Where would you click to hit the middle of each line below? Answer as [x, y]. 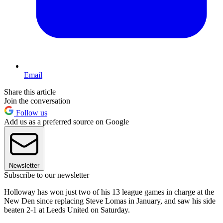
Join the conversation [37, 101]
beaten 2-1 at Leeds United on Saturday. [68, 210]
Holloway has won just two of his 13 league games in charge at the [109, 192]
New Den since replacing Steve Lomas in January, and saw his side [110, 201]
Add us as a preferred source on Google [66, 121]
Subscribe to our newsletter [47, 175]
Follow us [31, 112]
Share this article [30, 92]
